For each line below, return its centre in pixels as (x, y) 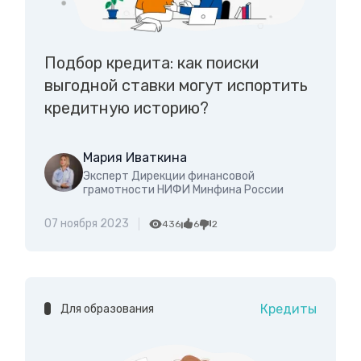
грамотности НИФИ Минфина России (183, 190)
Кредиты (289, 309)
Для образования (107, 309)
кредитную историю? (126, 108)
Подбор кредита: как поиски (151, 63)
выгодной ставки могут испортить (176, 86)
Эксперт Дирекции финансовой (168, 176)
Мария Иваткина (135, 158)
